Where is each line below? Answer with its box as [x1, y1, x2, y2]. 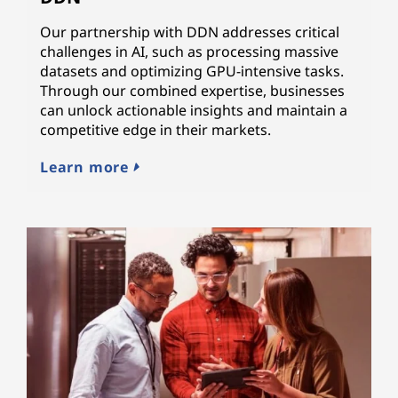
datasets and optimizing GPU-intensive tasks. [40, 60, 344, 81]
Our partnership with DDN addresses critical [40, 21, 339, 42]
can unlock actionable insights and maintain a [40, 99, 347, 120]
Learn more [40, 156, 133, 177]
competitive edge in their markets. [40, 119, 271, 139]
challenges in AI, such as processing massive [40, 41, 338, 61]
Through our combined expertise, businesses [40, 80, 345, 100]
